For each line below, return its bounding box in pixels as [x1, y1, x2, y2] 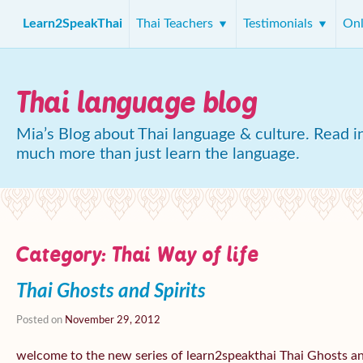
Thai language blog [16, 86, 258, 119]
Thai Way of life [112, 242, 259, 267]
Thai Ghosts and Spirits [16, 282, 206, 301]
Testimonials [243, 17, 316, 30]
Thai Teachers [136, 17, 216, 30]
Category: [16, 242, 112, 267]
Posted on [16, 315, 65, 326]
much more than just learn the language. [16, 146, 300, 162]
